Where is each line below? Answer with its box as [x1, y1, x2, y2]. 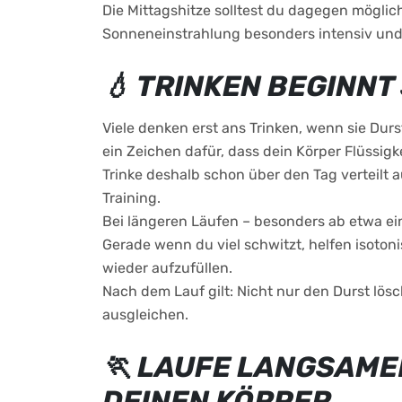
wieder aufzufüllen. [102, 259, 232, 276]
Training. [102, 189, 161, 206]
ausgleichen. [102, 306, 188, 323]
